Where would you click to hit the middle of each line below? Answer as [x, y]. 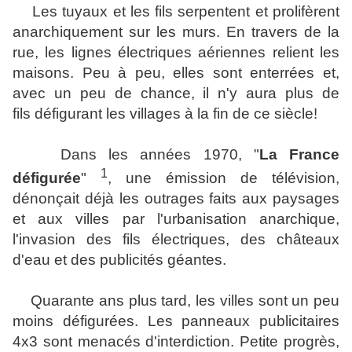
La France [299, 155]
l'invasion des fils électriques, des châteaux [176, 240]
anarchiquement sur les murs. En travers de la [176, 32]
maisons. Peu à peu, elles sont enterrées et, [176, 73]
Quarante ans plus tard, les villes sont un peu [176, 301]
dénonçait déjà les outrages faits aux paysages [176, 199]
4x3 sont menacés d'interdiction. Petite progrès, [176, 342]
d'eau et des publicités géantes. [119, 260]
